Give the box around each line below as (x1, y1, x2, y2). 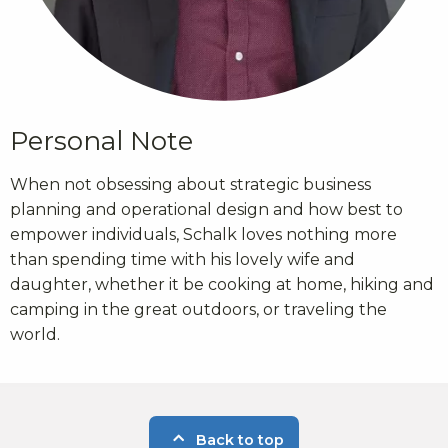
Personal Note (10, 124, 193, 157)
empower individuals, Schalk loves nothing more (10, 224, 397, 244)
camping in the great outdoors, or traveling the (10, 299, 387, 319)
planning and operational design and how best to (10, 199, 403, 219)
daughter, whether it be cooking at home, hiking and (10, 274, 434, 294)
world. (10, 324, 60, 344)
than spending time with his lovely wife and (10, 249, 355, 269)
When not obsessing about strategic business (10, 174, 371, 194)
